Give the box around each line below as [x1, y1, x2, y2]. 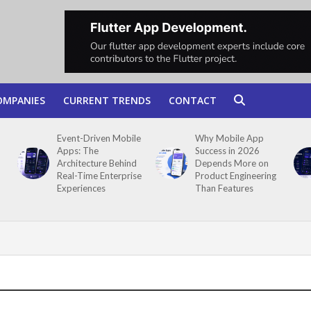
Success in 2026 [194, 145, 260, 156]
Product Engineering [194, 170, 276, 181]
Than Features [194, 183, 253, 194]
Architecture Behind [56, 158, 137, 169]
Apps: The [56, 145, 99, 156]
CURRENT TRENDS [62, 94, 151, 107]
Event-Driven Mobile [56, 133, 141, 144]
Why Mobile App [194, 133, 264, 144]
